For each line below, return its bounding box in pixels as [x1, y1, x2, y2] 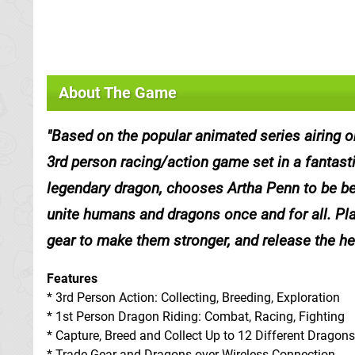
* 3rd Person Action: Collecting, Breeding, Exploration [47, 290, 340, 305]
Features [47, 271, 97, 286]
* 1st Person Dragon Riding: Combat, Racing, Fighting [47, 309, 345, 324]
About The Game [59, 83, 177, 102]
